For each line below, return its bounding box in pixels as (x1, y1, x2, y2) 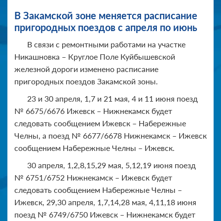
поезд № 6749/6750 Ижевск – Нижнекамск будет (14, 209, 195, 219)
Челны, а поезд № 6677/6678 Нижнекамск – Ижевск (14, 130, 207, 140)
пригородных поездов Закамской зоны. (14, 76, 158, 86)
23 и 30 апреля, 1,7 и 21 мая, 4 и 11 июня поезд (27, 93, 198, 103)
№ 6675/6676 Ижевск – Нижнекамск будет (14, 106, 172, 115)
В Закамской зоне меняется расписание (14, 9, 197, 21)
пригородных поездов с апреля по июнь (14, 21, 197, 33)
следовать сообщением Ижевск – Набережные (14, 118, 186, 128)
